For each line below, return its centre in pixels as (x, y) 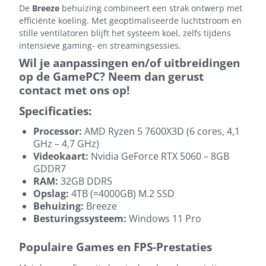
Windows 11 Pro (164, 218)
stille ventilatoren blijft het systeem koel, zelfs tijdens (125, 33)
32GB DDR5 (85, 181)
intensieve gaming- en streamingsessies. (100, 45)
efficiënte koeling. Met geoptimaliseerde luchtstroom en (130, 20)
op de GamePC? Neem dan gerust (111, 76)
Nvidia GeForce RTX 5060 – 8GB (159, 156)
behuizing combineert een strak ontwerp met (151, 8)
